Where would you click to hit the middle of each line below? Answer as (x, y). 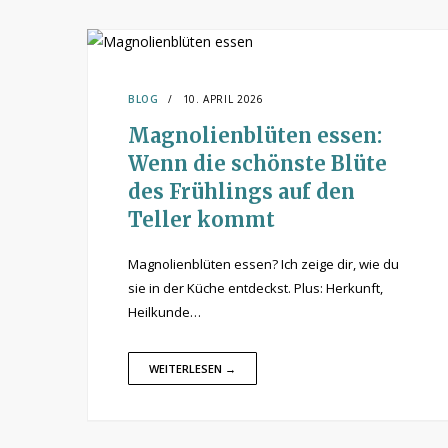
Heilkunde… (164, 312)
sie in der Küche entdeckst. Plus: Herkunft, (255, 288)
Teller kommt (201, 219)
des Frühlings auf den (241, 191)
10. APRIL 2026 (223, 99)
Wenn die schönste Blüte (257, 163)
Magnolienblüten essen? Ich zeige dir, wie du (263, 264)
